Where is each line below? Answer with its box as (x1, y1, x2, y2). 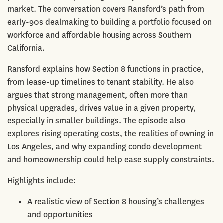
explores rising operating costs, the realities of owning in (7, 128, 214, 139)
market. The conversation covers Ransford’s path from (7, 3, 204, 14)
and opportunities (27, 209, 93, 220)
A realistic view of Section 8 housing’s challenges (27, 196, 204, 207)
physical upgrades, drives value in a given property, (7, 102, 196, 113)
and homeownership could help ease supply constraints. (7, 154, 214, 165)
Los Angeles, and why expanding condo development (7, 141, 202, 152)
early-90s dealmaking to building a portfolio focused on (7, 16, 212, 27)
